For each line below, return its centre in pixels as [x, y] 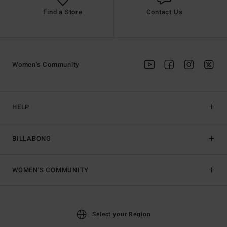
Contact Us [164, 12]
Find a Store [63, 12]
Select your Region [122, 215]
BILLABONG [32, 139]
